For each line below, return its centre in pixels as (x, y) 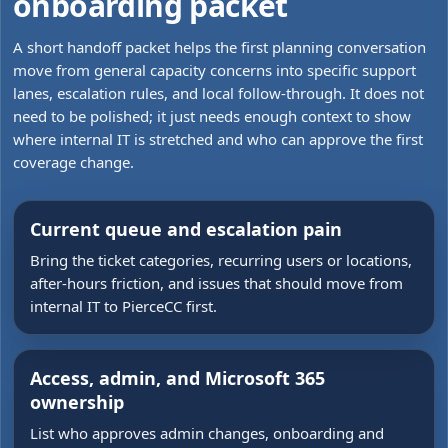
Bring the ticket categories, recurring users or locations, (221, 260)
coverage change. (73, 162)
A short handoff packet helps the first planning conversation (219, 47)
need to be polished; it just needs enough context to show (212, 116)
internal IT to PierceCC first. (123, 306)
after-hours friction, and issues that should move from (216, 283)
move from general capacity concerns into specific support (214, 70)
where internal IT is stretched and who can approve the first (218, 139)
